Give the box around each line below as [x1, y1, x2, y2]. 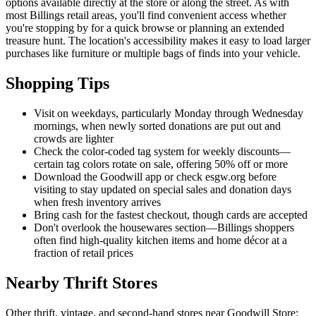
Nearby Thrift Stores [6, 273, 157, 292]
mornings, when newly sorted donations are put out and [34, 119, 281, 132]
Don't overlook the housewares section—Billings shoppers [34, 221, 294, 233]
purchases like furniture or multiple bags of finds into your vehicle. [6, 47, 300, 59]
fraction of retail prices [34, 246, 133, 259]
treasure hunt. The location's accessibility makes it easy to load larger [6, 34, 310, 47]
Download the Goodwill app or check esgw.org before [34, 170, 276, 183]
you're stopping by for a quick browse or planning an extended [6, 21, 284, 34]
